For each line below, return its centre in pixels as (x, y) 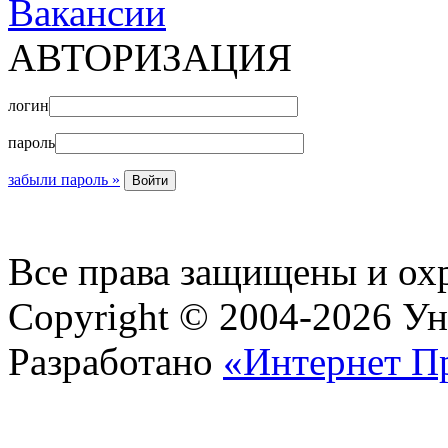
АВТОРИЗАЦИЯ (150, 57)
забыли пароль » (64, 179)
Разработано (115, 361)
